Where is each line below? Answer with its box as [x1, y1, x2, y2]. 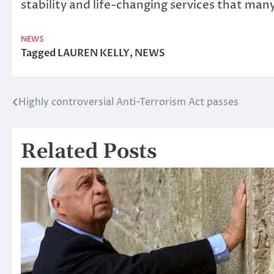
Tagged [21, 46, 57, 60]
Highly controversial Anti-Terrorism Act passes [18, 95, 239, 109]
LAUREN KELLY [57, 46, 130, 60]
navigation [12, 117, 92, 136]
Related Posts [21, 138, 157, 165]
